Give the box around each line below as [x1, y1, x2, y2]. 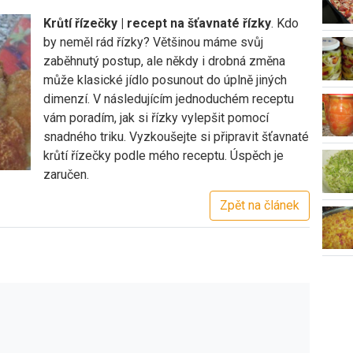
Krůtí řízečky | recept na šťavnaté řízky [43, 16, 271, 31]
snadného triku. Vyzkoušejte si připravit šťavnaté [43, 129, 309, 144]
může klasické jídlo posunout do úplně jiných [43, 72, 287, 87]
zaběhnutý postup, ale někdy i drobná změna [43, 54, 285, 69]
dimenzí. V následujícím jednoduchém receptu [43, 91, 294, 106]
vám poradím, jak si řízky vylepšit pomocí [43, 110, 269, 125]
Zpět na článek [220, 198, 300, 213]
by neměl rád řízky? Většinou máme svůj [43, 35, 263, 50]
